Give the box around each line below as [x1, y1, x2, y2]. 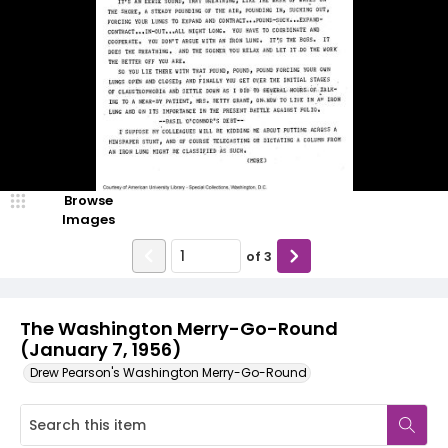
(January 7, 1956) [20, 337, 181, 362]
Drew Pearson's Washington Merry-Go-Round [30, 364, 307, 381]
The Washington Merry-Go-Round [20, 316, 338, 341]
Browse [63, 191, 113, 210]
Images [61, 210, 115, 229]
